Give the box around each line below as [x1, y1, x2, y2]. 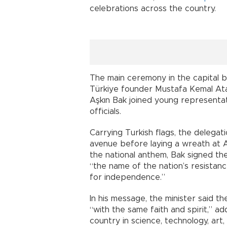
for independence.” [90, 173, 165, 181]
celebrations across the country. [90, 4, 216, 13]
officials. [90, 107, 121, 116]
